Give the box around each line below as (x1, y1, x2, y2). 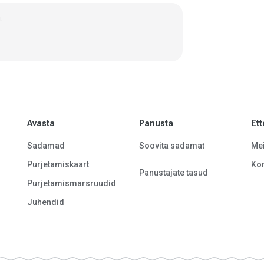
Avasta (27, 118, 55, 128)
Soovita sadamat (139, 141, 204, 151)
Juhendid (27, 197, 64, 207)
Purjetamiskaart (27, 160, 89, 170)
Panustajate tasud (139, 167, 208, 177)
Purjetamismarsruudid (27, 179, 116, 189)
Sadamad (27, 141, 65, 151)
